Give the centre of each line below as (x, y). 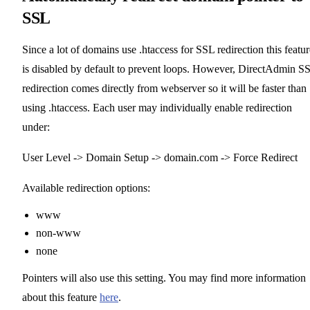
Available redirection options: (86, 188)
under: (36, 127)
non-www (58, 232)
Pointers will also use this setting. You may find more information (164, 277)
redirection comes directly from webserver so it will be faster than (164, 88)
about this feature (61, 297)
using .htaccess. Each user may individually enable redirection (157, 107)
